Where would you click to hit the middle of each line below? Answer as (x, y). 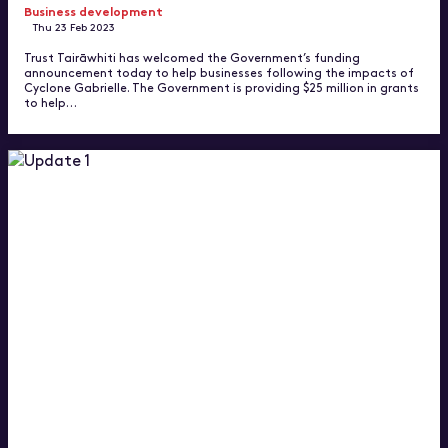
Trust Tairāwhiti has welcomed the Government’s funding (192, 57)
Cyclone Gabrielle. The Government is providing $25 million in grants (221, 87)
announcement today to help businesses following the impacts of (219, 72)
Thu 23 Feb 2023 (74, 27)
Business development (93, 11)
